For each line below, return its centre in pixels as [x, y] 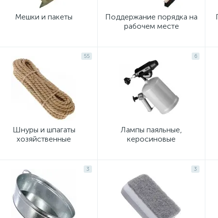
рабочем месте [151, 26]
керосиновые [151, 139]
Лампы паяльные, [151, 130]
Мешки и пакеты [44, 17]
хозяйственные [44, 139]
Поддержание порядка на [151, 17]
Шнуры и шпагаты [44, 130]
